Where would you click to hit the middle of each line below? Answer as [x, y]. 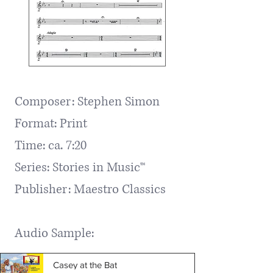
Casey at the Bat [85, 265]
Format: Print [51, 123]
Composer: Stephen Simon [87, 101]
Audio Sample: [54, 233]
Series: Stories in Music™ [80, 167]
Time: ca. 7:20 [51, 145]
